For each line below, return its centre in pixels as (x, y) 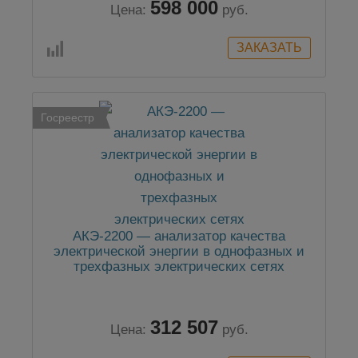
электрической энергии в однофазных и (179, 252)
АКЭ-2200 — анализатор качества (179, 237)
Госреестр (68, 118)
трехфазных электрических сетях (179, 267)
